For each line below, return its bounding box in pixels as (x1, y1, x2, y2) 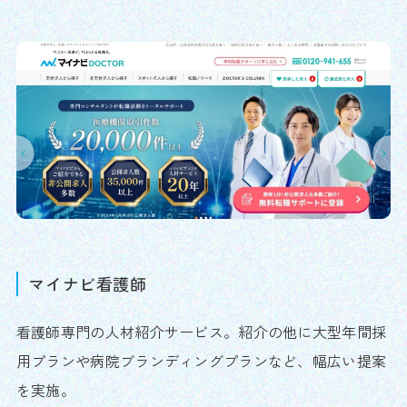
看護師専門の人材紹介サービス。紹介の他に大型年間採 (15, 320, 387, 342)
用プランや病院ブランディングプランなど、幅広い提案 (15, 349, 387, 372)
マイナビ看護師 (28, 271, 147, 295)
